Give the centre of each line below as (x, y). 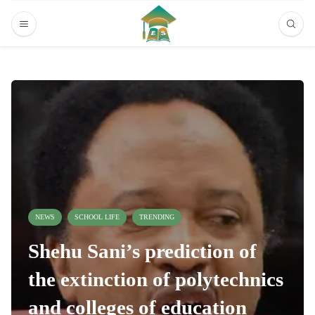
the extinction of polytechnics (156, 279)
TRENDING (157, 217)
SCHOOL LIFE (97, 217)
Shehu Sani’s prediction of (142, 251)
